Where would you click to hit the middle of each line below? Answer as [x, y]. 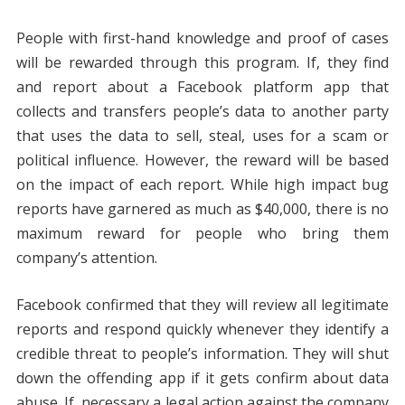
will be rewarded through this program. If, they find [202, 63]
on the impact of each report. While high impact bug [202, 185]
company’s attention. [86, 258]
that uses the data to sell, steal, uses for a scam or [202, 136]
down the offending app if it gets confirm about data [202, 378]
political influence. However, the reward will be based [202, 160]
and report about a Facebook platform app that [202, 87]
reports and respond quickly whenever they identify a [202, 330]
